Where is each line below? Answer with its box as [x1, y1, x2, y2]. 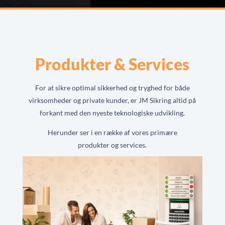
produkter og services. [78, 141, 147, 149]
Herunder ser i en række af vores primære [47, 128, 177, 137]
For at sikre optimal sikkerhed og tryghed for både [35, 83, 190, 92]
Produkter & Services [35, 54, 190, 74]
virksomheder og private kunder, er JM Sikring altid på [29, 96, 196, 104]
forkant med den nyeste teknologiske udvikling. [40, 108, 185, 117]
